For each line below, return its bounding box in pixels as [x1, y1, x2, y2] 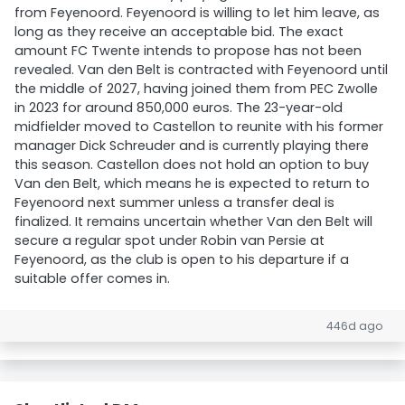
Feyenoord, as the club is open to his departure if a [14, 250, 349, 268]
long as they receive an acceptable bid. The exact [14, 23, 344, 41]
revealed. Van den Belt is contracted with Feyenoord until [14, 61, 388, 79]
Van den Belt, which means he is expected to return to [14, 174, 370, 193]
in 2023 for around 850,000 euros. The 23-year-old [14, 99, 343, 117]
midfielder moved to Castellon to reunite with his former [14, 118, 383, 136]
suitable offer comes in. [14, 269, 170, 287]
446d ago [326, 318, 383, 334]
